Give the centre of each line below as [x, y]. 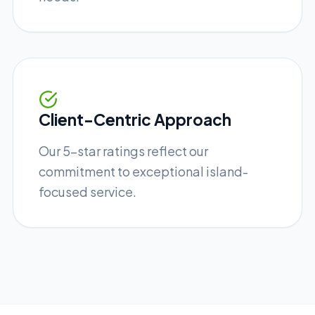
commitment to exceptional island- [143, 171]
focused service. [88, 191]
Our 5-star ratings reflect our [123, 150]
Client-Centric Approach [135, 120]
